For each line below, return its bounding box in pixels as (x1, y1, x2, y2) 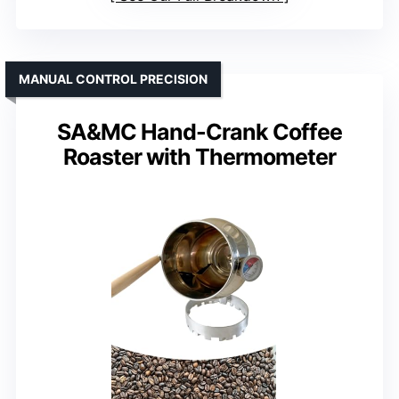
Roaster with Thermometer (63, 142, 336, 170)
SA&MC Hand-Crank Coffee (57, 118, 342, 145)
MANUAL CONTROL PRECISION (19, 70, 208, 86)
